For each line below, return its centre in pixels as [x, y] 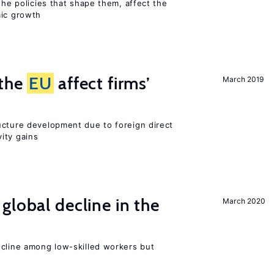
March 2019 [243, 79]
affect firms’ [102, 83]
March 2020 [244, 201]
